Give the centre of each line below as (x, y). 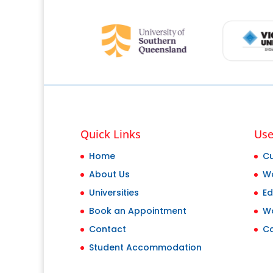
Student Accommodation (145, 247)
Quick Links (111, 134)
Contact (108, 229)
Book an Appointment (138, 211)
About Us (109, 174)
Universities (114, 192)
